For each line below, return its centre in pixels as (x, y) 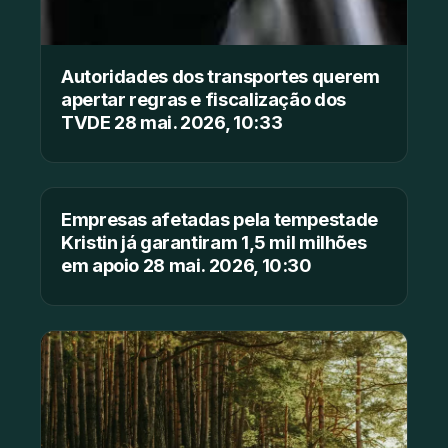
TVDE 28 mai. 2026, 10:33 (172, 121)
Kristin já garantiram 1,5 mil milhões (214, 241)
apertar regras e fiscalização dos (203, 98)
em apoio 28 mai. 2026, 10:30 (186, 264)
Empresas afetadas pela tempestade (219, 218)
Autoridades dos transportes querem (220, 75)
